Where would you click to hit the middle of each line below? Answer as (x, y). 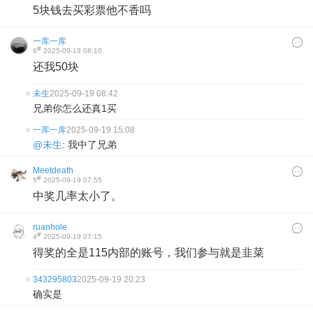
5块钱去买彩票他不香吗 (92, 10)
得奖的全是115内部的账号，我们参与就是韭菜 (148, 253)
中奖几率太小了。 (78, 196)
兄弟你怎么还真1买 (75, 108)
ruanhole (50, 227)
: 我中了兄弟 (89, 145)
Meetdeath (53, 170)
